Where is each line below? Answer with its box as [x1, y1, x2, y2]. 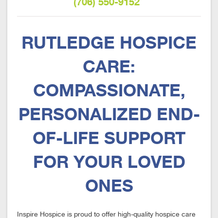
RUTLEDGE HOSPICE [21, 33, 197, 53]
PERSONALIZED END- [18, 104, 200, 124]
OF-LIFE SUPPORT [33, 128, 185, 148]
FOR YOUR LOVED [33, 152, 185, 172]
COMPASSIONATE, [33, 80, 185, 100]
